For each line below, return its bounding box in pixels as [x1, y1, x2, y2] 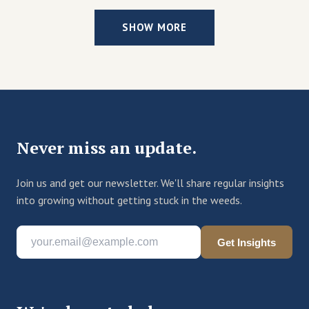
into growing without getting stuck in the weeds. [17, 193, 242, 208]
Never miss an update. [17, 137, 197, 159]
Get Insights [217, 236, 276, 248]
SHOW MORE [122, 21, 187, 34]
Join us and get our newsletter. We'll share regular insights [17, 176, 284, 190]
